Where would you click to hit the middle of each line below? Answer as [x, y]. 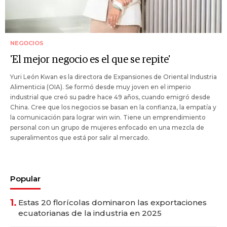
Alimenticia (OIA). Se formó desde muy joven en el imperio [101, 87]
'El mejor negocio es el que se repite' [90, 60]
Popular [25, 179]
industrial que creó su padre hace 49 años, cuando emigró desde [110, 97]
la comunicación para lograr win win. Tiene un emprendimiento [108, 118]
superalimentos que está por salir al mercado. [80, 138]
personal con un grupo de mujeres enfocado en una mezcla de [107, 128]
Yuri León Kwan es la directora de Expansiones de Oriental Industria [113, 77]
